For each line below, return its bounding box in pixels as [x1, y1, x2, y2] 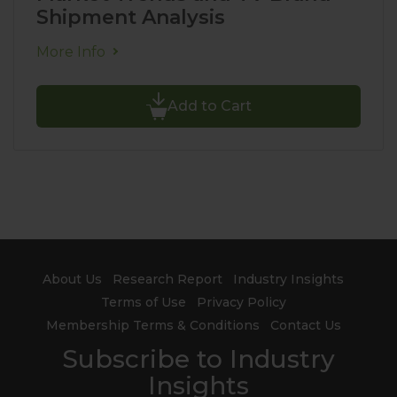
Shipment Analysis [36, 5, 225, 29]
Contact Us [269, 317, 341, 333]
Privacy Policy [196, 294, 286, 310]
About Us [43, 271, 102, 287]
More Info [36, 43, 105, 60]
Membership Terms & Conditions [45, 317, 260, 333]
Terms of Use [100, 294, 186, 310]
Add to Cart [167, 97, 252, 114]
